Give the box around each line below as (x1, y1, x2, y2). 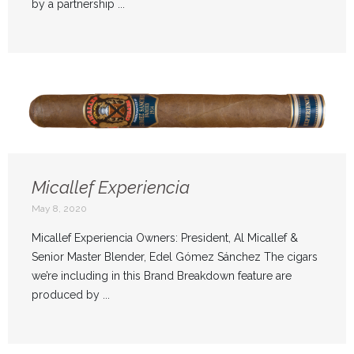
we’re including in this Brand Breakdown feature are (32, 269, 292, 283)
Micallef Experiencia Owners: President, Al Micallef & (32, 232, 298, 245)
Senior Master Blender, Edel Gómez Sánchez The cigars (32, 250, 318, 264)
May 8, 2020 (32, 203, 87, 215)
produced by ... (32, 288, 110, 302)
